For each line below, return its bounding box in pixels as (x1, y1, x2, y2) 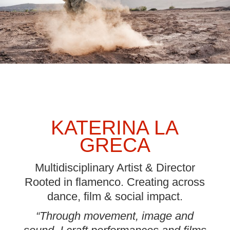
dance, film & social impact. (47, 190, 183, 203)
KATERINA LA (51, 117, 179, 139)
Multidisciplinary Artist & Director (34, 161, 195, 175)
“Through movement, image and (36, 209, 194, 223)
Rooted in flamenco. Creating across (25, 176, 205, 189)
